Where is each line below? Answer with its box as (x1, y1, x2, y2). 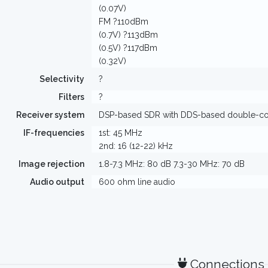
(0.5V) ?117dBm (98, 43, 157, 53)
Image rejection (18, 159, 84, 169)
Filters (58, 92, 84, 102)
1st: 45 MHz (98, 128, 142, 138)
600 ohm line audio (98, 177, 175, 187)
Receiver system (16, 110, 84, 120)
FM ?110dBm (98, 17, 148, 26)
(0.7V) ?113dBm (98, 30, 158, 39)
